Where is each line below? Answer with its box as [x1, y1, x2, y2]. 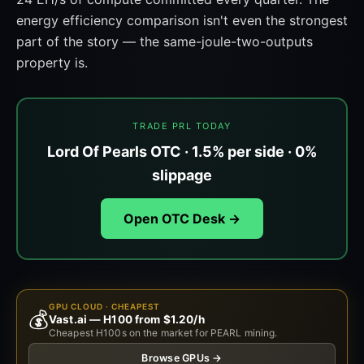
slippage [152, 167, 212, 184]
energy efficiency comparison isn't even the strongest [16, 12, 348, 28]
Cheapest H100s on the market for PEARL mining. [49, 327, 278, 339]
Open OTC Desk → [123, 210, 240, 227]
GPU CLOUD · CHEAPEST [49, 301, 160, 311]
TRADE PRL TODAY [132, 120, 232, 132]
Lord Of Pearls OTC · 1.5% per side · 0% [47, 143, 317, 160]
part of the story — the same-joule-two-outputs [16, 33, 313, 50]
